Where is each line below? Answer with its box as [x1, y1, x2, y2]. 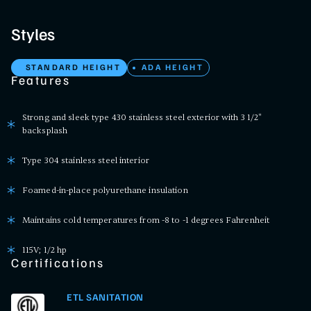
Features [11, 74, 71, 88]
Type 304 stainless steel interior [22, 154, 149, 166]
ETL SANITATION [67, 292, 144, 303]
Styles [11, 27, 55, 44]
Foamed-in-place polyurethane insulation [22, 184, 188, 196]
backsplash [22, 124, 68, 136]
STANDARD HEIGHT [26, 63, 121, 72]
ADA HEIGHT [142, 63, 203, 72]
